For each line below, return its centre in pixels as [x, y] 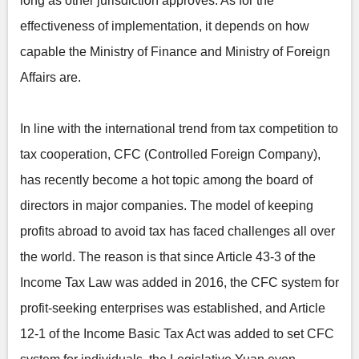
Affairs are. [50, 77]
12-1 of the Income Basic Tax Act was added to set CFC [177, 334]
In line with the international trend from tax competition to [179, 129]
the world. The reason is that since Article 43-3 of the [168, 257]
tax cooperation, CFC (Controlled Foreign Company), [170, 154]
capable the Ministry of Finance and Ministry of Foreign [175, 52]
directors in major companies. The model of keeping [167, 206]
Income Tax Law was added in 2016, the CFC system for [179, 282]
